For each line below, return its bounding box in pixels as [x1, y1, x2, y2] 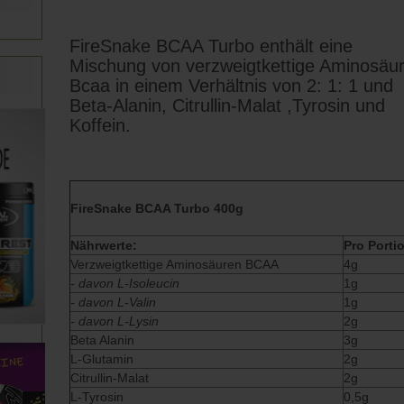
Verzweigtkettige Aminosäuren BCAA [70, 257, 280, 271]
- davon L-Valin [70, 295, 157, 309]
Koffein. [69, 115, 132, 135]
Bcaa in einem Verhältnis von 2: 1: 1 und [69, 76, 394, 96]
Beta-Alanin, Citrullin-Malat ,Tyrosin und [69, 96, 386, 115]
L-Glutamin [70, 352, 134, 366]
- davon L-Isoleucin [70, 276, 180, 290]
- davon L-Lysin [70, 314, 160, 328]
